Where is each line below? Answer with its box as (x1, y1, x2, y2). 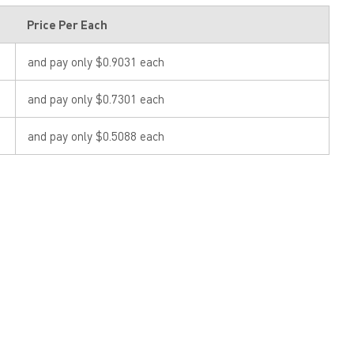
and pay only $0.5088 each (28, 128, 165, 143)
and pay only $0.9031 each (28, 54, 165, 69)
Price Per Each (27, 17, 108, 32)
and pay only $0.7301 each (28, 91, 165, 106)
